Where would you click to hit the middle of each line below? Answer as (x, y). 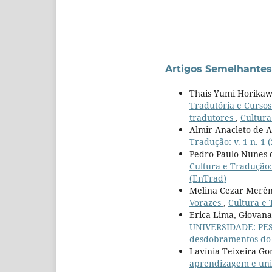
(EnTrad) (208, 178)
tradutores (212, 117)
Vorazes (206, 202)
